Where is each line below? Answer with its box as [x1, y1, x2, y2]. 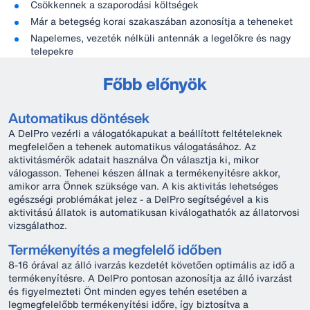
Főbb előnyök [103, 71, 207, 96]
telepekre [30, 44, 73, 58]
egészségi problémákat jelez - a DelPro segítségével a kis [8, 192, 268, 206]
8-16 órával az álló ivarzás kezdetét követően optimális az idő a [8, 257, 295, 272]
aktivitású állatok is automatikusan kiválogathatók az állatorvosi [8, 205, 300, 219]
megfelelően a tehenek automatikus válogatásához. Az [8, 139, 256, 154]
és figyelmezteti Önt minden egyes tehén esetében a [8, 284, 247, 298]
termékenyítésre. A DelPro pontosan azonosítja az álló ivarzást [8, 271, 292, 285]
